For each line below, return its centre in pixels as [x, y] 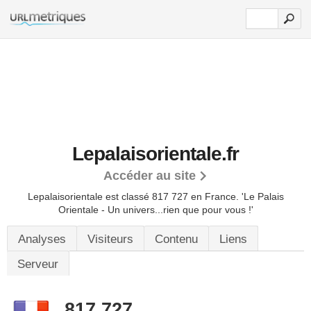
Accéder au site [150, 176]
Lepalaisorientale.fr [155, 154]
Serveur [38, 264]
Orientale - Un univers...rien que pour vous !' [155, 210]
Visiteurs [110, 239]
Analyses [42, 239]
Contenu [176, 239]
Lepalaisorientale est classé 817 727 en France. [134, 196]
